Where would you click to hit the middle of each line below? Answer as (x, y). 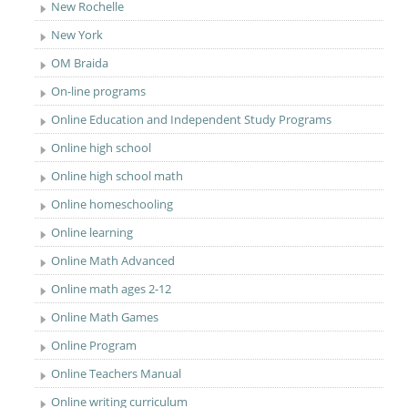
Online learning (92, 232)
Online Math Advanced (113, 260)
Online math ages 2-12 (112, 289)
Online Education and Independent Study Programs (192, 119)
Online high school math (117, 176)
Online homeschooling (112, 204)
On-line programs (99, 91)
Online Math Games (105, 317)
